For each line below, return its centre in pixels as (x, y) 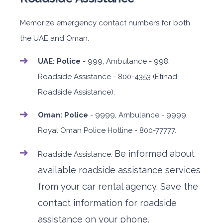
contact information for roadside (107, 203)
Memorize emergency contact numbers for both (105, 23)
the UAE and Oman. (55, 39)
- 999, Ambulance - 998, (126, 61)
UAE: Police (60, 61)
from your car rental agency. (99, 187)
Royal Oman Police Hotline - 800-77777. (107, 131)
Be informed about (155, 154)
